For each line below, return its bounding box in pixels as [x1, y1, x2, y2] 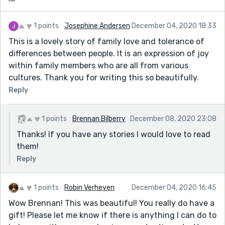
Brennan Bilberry [72, 114, 126, 123]
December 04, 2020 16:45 [132, 183, 216, 192]
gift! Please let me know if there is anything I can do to [9, 210, 216, 220]
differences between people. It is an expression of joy [9, 48, 209, 58]
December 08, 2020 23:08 [130, 114, 216, 123]
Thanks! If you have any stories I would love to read [17, 129, 210, 139]
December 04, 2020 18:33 [132, 21, 216, 30]
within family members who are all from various [9, 60, 188, 70]
